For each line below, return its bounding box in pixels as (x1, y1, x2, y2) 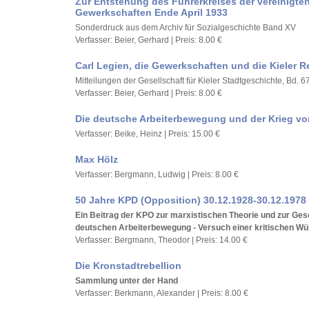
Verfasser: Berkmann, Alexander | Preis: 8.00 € (75, 288, 248, 298)
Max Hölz (75, 154, 118, 165)
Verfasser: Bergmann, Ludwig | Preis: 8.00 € (75, 170, 239, 179)
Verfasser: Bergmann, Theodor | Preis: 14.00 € (75, 235, 248, 245)
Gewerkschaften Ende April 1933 (75, 7, 228, 18)
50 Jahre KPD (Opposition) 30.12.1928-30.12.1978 (75, 195, 306, 206)
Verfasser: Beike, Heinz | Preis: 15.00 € (75, 129, 220, 139)
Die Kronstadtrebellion (75, 260, 181, 271)
